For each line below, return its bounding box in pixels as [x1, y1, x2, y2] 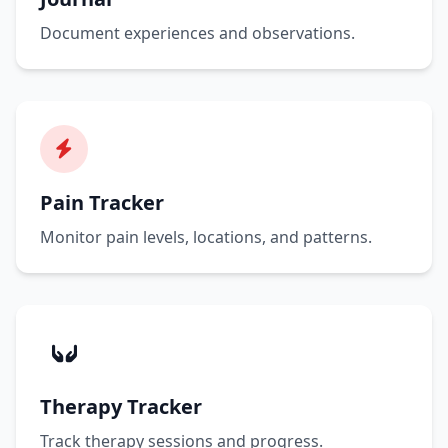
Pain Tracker [40, 189, 164, 217]
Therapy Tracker [40, 393, 202, 421]
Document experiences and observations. [40, 22, 355, 45]
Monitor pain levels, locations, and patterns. [40, 226, 372, 249]
